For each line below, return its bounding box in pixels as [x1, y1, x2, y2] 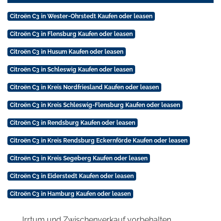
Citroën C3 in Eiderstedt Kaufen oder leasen [9, 172, 134, 180]
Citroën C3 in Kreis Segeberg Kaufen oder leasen [9, 154, 147, 162]
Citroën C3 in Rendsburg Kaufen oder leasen [9, 119, 135, 126]
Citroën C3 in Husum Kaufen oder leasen [9, 48, 123, 55]
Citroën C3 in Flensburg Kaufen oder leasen [9, 30, 133, 37]
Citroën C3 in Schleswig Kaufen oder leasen [9, 66, 133, 73]
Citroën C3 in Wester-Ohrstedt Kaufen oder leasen [9, 12, 152, 20]
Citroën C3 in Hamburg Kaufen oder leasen [9, 190, 131, 197]
